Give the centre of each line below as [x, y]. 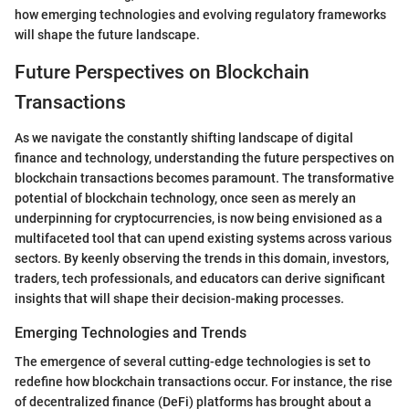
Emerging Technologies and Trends [131, 332]
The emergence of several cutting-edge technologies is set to [193, 361]
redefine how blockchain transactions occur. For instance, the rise [204, 381]
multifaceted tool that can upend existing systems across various [203, 238]
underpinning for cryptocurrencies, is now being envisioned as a [199, 218]
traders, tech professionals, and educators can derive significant [200, 278]
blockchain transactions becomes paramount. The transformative [204, 178]
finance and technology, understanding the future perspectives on [204, 157]
